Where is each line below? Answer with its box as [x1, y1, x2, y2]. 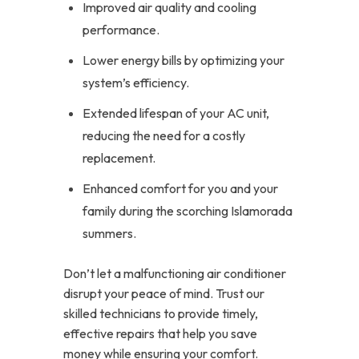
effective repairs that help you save [63, 325, 257, 341]
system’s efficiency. [83, 75, 189, 91]
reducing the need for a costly [83, 127, 245, 143]
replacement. [83, 150, 155, 166]
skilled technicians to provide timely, [63, 305, 258, 321]
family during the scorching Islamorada [83, 203, 292, 219]
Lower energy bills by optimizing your [83, 52, 284, 68]
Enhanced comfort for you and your [83, 180, 278, 196]
